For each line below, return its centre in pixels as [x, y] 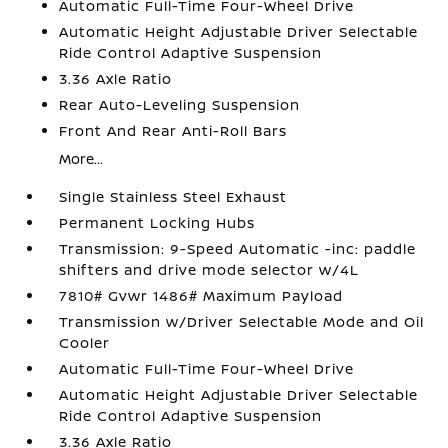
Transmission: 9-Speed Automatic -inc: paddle [238, 248]
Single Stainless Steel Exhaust [173, 196]
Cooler [85, 342]
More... [81, 158]
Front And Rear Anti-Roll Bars [173, 130]
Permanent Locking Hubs [157, 222]
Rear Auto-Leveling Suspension [180, 104]
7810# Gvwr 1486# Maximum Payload [201, 295]
